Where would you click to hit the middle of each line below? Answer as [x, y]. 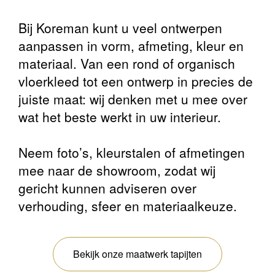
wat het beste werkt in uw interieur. [120, 117]
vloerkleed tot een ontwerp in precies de [136, 81]
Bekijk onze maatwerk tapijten [137, 254]
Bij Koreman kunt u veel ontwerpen [120, 28]
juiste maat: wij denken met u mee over [133, 99]
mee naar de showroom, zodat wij [117, 170]
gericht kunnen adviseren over [107, 188]
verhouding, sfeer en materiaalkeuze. [128, 206]
